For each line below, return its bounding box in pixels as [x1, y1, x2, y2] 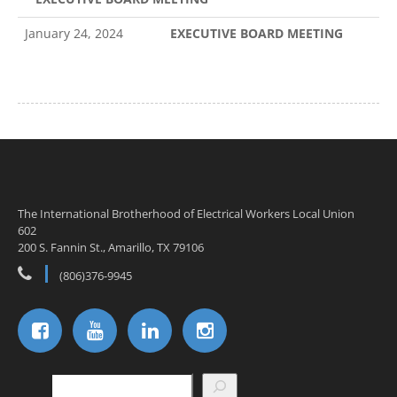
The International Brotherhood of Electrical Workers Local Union [18, 206, 354, 222]
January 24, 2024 [25, 25, 123, 42]
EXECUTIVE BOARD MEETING [152, 25, 343, 42]
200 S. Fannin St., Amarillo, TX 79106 [18, 239, 204, 255]
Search [17, 372, 58, 389]
